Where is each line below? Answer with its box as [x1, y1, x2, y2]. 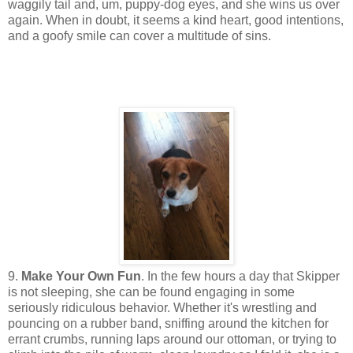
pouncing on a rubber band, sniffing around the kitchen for [8, 316, 329, 330]
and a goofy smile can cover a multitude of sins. [8, 28, 271, 43]
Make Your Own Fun [21, 269, 141, 283]
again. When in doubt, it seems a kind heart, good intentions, [8, 13, 344, 27]
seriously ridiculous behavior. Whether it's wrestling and [8, 300, 317, 314]
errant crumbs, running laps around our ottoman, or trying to [8, 332, 336, 346]
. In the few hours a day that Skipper [141, 269, 340, 283]
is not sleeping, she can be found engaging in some [8, 284, 295, 299]
